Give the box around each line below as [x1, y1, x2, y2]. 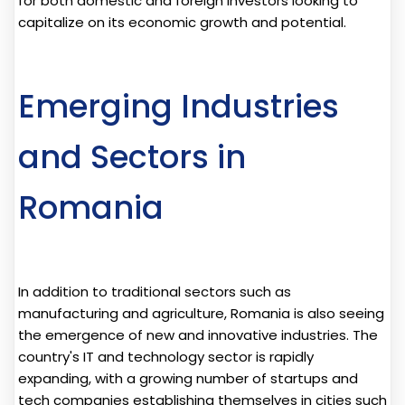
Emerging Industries [18, 83, 339, 128]
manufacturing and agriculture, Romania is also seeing [18, 303, 384, 323]
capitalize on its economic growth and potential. [18, 12, 346, 32]
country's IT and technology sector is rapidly [18, 346, 314, 366]
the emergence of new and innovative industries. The [18, 325, 378, 344]
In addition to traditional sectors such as [18, 281, 291, 301]
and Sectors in [18, 134, 246, 179]
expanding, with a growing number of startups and [18, 368, 358, 388]
